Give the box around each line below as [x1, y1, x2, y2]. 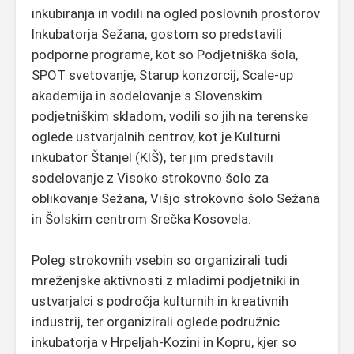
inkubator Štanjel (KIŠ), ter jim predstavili [32, 149, 273, 165]
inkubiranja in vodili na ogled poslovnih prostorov [32, 5, 320, 21]
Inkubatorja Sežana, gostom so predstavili [32, 25, 282, 42]
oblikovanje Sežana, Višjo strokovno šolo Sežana [32, 190, 320, 206]
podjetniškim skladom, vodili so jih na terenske [32, 107, 308, 124]
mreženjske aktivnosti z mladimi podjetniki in [32, 272, 299, 288]
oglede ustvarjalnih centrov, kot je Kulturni [32, 128, 281, 145]
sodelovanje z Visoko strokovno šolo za [32, 169, 269, 186]
